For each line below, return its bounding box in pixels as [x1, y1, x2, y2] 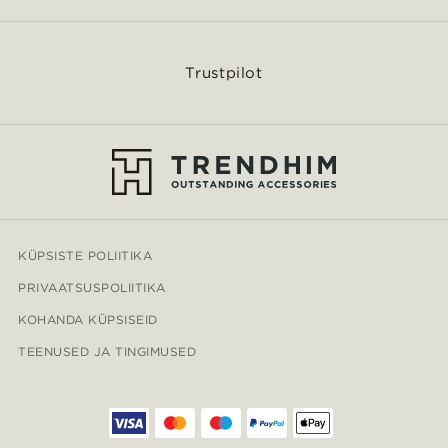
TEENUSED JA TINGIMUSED [18, 343, 197, 359]
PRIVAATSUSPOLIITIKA [18, 279, 166, 295]
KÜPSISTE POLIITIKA [18, 247, 153, 263]
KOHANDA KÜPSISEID [18, 311, 158, 327]
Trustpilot [185, 63, 263, 82]
